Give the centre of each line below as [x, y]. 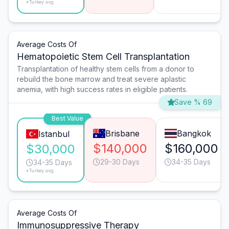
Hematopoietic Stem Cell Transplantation [103, 57]
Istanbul [54, 134]
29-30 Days [120, 162]
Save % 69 [193, 102]
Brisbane [122, 134]
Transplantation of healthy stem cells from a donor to [106, 69]
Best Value [67, 119]
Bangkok [194, 134]
